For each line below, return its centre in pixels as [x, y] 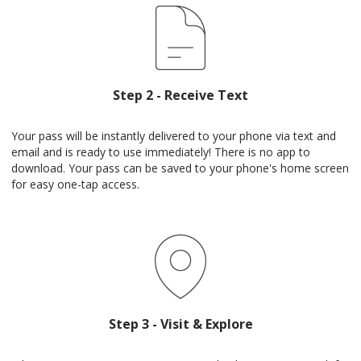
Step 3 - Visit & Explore [180, 324]
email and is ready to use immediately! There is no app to [161, 152]
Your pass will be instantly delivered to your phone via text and [174, 136]
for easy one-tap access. [75, 184]
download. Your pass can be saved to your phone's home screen [180, 168]
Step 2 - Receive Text [180, 95]
